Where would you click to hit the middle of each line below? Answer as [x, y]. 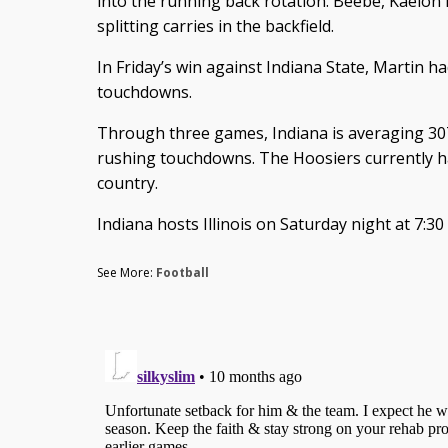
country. [127, 183]
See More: [126, 273]
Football [182, 273]
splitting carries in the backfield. [215, 26]
